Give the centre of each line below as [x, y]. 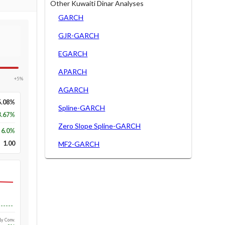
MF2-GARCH [79, 144]
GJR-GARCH [79, 35]
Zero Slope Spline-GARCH [100, 126]
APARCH [73, 71]
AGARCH [74, 89]
